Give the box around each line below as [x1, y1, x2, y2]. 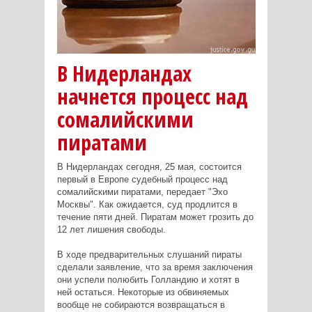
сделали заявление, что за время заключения [56, 261, 253, 272]
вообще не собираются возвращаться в [56, 299, 225, 310]
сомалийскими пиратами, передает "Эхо [56, 186, 228, 197]
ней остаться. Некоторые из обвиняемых [56, 286, 229, 297]
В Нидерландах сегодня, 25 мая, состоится [56, 161, 242, 172]
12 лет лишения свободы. [56, 224, 166, 235]
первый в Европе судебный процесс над [56, 173, 228, 185]
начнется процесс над [56, 81, 248, 111]
